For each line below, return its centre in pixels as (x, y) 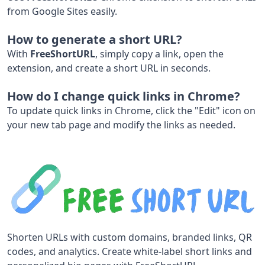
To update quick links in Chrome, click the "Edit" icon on (131, 110)
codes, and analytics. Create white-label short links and (130, 251)
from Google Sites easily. (62, 11)
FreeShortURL (63, 54)
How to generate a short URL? (95, 39)
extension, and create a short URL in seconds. (109, 68)
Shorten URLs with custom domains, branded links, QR (130, 237)
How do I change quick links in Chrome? (124, 96)
